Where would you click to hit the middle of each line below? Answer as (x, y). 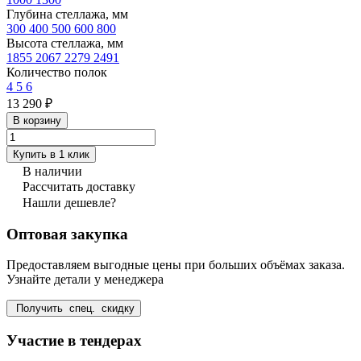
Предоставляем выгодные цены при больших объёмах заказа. (176, 265)
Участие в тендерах (74, 341)
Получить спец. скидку (74, 309)
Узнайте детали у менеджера (85, 280)
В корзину (37, 120)
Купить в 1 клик (51, 154)
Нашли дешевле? (69, 202)
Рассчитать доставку (79, 186)
